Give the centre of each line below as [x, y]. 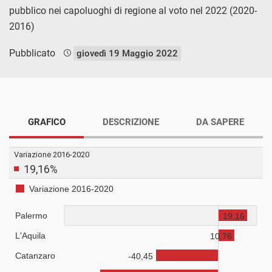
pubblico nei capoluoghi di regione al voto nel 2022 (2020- [133, 10]
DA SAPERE [220, 122]
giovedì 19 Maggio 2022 [127, 53]
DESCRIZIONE [131, 122]
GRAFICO [46, 122]
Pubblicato [33, 53]
